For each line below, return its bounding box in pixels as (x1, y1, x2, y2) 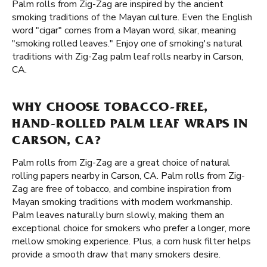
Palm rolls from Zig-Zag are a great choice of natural (12, 156, 230, 169)
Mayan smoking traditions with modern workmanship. (12, 195, 232, 209)
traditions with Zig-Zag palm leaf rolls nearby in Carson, (12, 50, 243, 63)
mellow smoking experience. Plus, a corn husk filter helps (12, 235, 251, 248)
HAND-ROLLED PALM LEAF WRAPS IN (12, 119, 248, 132)
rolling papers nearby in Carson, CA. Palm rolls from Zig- (12, 169, 245, 182)
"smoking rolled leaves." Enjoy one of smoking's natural (12, 37, 243, 50)
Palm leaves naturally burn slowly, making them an (12, 209, 224, 222)
